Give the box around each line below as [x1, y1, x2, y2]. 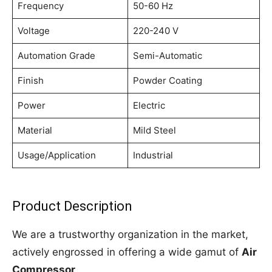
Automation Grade [17, 50, 95, 62]
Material [17, 124, 52, 137]
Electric [132, 100, 165, 112]
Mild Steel [132, 124, 176, 137]
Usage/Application [17, 149, 96, 161]
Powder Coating [132, 75, 202, 87]
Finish [17, 75, 44, 87]
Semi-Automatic [132, 50, 202, 62]
